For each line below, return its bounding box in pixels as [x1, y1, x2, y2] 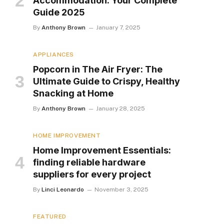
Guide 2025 [33, 7, 85, 17]
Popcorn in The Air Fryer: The [33, 64, 162, 74]
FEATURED [33, 213, 66, 220]
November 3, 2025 [94, 186, 148, 193]
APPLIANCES [33, 51, 74, 58]
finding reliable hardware [33, 157, 145, 167]
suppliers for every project [33, 169, 151, 179]
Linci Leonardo [41, 186, 84, 193]
